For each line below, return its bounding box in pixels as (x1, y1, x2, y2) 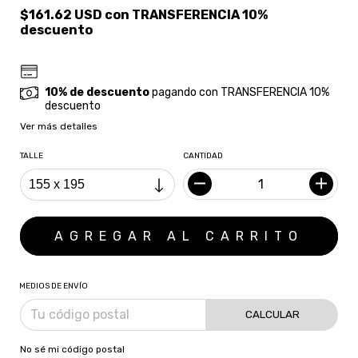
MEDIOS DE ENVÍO (19, 280, 88, 291)
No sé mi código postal (20, 343, 125, 355)
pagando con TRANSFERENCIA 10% (149, 85, 330, 99)
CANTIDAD (183, 150, 223, 161)
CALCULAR (245, 308, 300, 321)
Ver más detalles (20, 120, 97, 132)
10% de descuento (45, 85, 150, 99)
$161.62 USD (20, 7, 105, 23)
